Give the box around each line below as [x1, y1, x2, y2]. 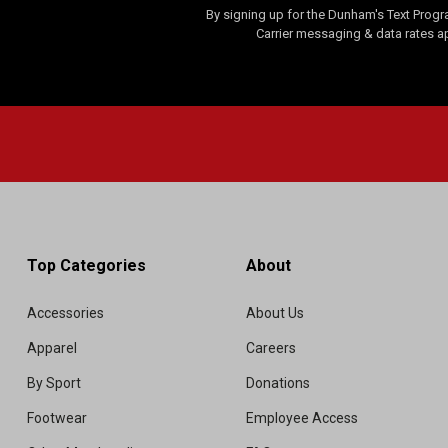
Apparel [27, 340, 77, 357]
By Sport [27, 375, 81, 392]
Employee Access [246, 410, 358, 427]
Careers [246, 340, 296, 357]
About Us [246, 305, 304, 322]
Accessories [27, 305, 104, 322]
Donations [246, 375, 310, 392]
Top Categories [27, 256, 146, 276]
